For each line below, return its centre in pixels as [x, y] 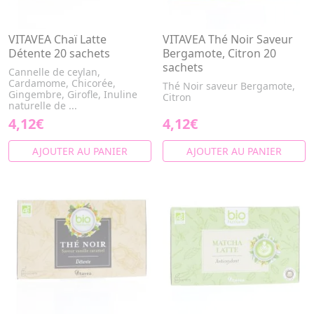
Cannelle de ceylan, [54, 72]
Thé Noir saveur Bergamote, [229, 86]
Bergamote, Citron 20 [219, 53]
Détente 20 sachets [59, 53]
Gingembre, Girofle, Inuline [73, 94]
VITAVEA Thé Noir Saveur [228, 39]
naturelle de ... [43, 105]
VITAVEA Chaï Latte [57, 39]
